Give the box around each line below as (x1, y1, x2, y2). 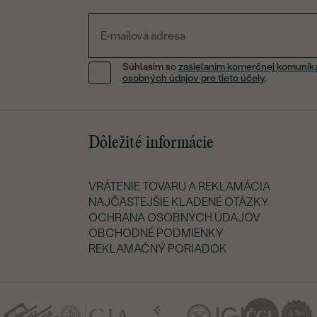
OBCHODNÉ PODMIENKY (88, 226, 224, 240)
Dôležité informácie (88, 134, 214, 151)
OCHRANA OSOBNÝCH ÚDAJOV (88, 210, 260, 224)
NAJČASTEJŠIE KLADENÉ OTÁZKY (88, 195, 269, 209)
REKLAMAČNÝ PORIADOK (88, 241, 227, 255)
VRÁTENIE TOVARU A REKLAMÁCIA (88, 179, 270, 193)
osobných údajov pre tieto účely (122, 72, 265, 85)
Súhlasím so (122, 61, 178, 74)
